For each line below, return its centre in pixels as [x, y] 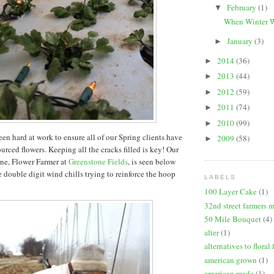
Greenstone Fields [98, 161]
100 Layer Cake [231, 192]
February [242, 8]
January [240, 41]
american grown [231, 260]
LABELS [220, 177]
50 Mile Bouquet [233, 219]
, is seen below [152, 161]
